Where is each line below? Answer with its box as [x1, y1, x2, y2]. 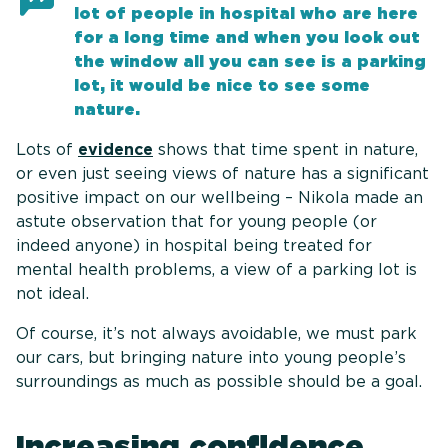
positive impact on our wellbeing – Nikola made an [16, 188, 423, 208]
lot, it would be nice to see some [74, 76, 371, 96]
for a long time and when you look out [74, 28, 421, 48]
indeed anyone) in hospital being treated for [16, 236, 372, 256]
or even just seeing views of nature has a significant [16, 164, 429, 184]
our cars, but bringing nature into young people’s [16, 348, 406, 368]
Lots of [16, 140, 78, 160]
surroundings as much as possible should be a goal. [16, 372, 422, 392]
